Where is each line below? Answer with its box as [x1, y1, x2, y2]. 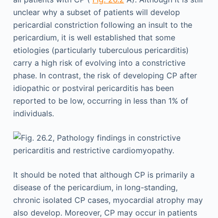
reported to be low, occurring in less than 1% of [13, 96, 188, 106]
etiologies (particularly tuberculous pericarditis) [13, 45, 189, 55]
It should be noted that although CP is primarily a [13, 170, 195, 180]
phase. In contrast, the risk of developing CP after [13, 71, 197, 80]
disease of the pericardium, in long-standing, [13, 182, 178, 192]
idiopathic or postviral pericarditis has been [13, 83, 174, 93]
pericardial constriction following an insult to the [13, 20, 192, 30]
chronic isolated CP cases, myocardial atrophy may [13, 195, 203, 205]
